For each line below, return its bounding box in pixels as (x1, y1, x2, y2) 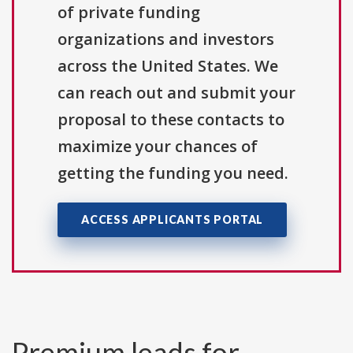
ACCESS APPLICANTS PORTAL (81, 213, 264, 227)
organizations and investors (58, 28, 274, 50)
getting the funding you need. (58, 162, 288, 184)
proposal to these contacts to (58, 109, 284, 131)
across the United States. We (58, 55, 278, 77)
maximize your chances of (58, 136, 258, 158)
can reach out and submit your (58, 82, 295, 104)
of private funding (58, 2, 200, 24)
